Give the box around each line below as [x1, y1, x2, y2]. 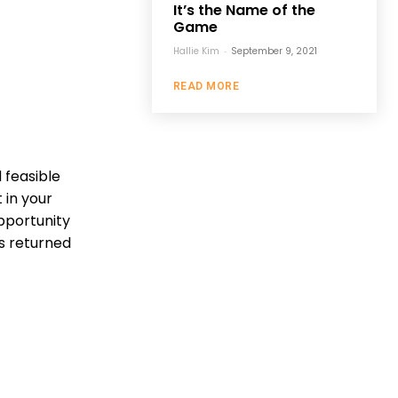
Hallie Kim [172, 44, 219, 59]
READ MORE [172, 80, 240, 93]
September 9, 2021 [230, 44, 317, 59]
